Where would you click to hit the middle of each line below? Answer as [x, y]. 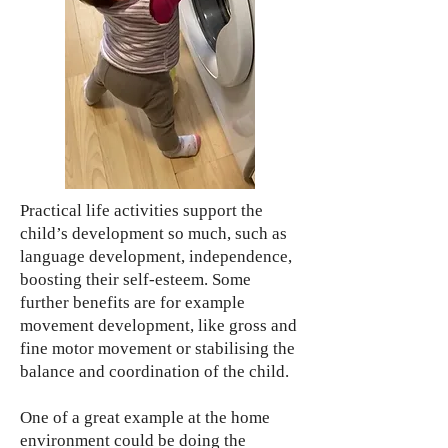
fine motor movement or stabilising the [157, 348]
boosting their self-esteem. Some [135, 279]
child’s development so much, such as [153, 233]
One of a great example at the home [145, 417]
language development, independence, [156, 256]
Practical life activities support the [141, 210]
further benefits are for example [132, 302]
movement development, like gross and [158, 325]
